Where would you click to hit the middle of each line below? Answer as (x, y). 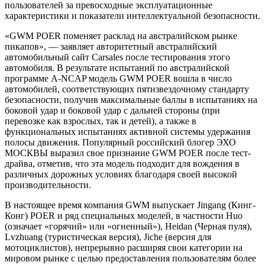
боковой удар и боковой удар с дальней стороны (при (112, 110)
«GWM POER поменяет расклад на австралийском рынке (121, 35)
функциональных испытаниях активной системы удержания (127, 131)
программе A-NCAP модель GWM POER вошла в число (118, 78)
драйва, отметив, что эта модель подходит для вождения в (122, 163)
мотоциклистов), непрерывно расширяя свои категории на (124, 247)
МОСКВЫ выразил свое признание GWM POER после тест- (128, 153)
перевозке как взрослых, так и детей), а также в (101, 121)
